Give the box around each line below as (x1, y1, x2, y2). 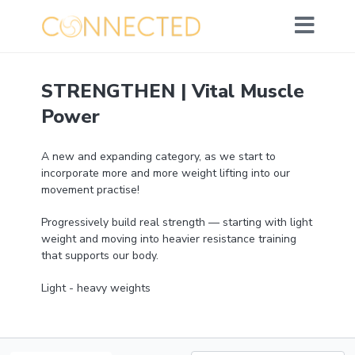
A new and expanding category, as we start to (40, 149, 276, 164)
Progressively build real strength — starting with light (40, 215, 312, 230)
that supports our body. (40, 248, 158, 263)
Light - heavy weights (40, 281, 151, 296)
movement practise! (40, 182, 139, 197)
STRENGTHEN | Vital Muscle (40, 78, 304, 104)
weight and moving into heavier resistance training (40, 231, 296, 246)
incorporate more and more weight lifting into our (40, 166, 290, 181)
